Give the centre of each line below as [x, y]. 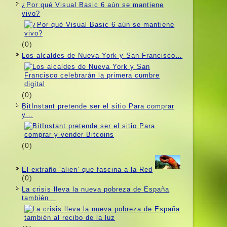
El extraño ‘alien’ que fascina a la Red [87, 169]
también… [39, 198]
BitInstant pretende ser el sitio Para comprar [98, 106]
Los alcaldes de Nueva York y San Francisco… [102, 55]
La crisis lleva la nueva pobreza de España [96, 189]
